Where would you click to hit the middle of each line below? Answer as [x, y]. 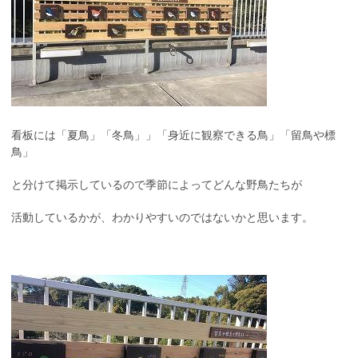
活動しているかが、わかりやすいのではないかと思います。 [162, 218]
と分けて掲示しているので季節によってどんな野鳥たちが [157, 185]
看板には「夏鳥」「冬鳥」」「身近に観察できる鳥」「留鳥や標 [173, 135]
